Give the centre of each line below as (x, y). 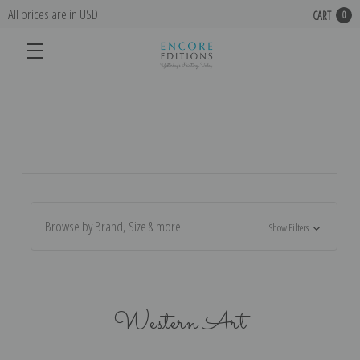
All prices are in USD (53, 14)
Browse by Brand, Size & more (112, 226)
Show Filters (290, 227)
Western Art (180, 323)
